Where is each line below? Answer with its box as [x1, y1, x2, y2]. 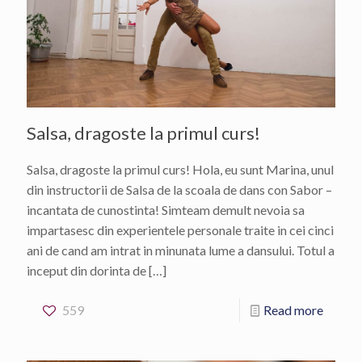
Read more [263, 302, 323, 318]
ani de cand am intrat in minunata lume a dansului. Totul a [27, 242, 335, 259]
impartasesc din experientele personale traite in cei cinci [27, 222, 334, 238]
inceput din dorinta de [27, 263, 146, 279]
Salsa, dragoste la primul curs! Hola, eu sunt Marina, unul [27, 162, 334, 178]
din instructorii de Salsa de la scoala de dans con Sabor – [27, 182, 332, 198]
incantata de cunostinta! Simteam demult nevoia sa [27, 202, 305, 218]
